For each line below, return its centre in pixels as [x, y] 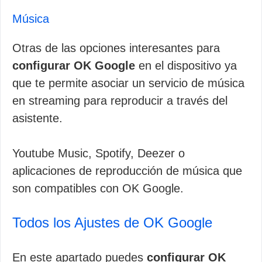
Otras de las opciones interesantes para [116, 48]
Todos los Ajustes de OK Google [112, 223]
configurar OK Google [74, 65]
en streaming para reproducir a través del [120, 101]
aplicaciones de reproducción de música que [127, 171]
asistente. [37, 118]
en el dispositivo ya [186, 65]
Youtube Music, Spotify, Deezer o [99, 153]
